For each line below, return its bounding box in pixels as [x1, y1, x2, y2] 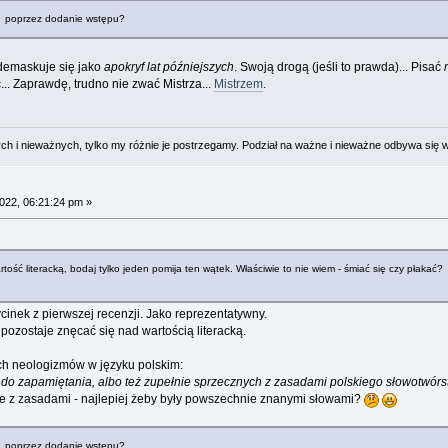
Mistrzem [213, 77, 263, 92]
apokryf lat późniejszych [103, 60, 234, 75]
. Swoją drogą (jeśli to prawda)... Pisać [233, 60, 444, 75]
